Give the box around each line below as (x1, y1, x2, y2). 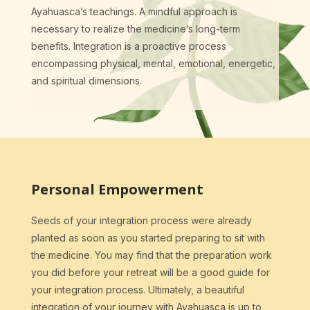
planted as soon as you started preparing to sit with (30, 232, 265, 244)
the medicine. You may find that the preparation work (30, 249, 272, 262)
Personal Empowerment (30, 180, 203, 199)
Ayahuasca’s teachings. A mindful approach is (30, 6, 237, 18)
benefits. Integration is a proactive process (30, 40, 226, 53)
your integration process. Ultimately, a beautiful (30, 284, 244, 296)
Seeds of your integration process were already (30, 215, 252, 227)
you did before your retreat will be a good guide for (30, 266, 270, 279)
